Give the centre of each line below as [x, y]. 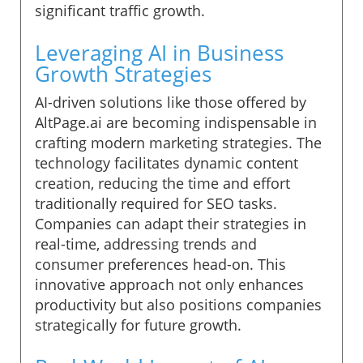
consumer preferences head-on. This [160, 264]
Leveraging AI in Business [159, 52]
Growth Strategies [123, 73]
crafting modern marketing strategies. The [178, 142]
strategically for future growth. [138, 325]
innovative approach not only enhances [169, 284]
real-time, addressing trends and [146, 243]
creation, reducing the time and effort [162, 183]
